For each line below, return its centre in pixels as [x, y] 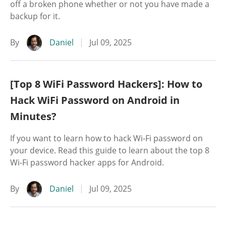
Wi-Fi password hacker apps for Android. [87, 162]
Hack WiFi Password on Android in [95, 100]
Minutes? [33, 116]
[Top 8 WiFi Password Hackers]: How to [106, 84]
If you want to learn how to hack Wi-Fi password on [106, 138]
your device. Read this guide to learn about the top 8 [110, 150]
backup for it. [35, 16]
